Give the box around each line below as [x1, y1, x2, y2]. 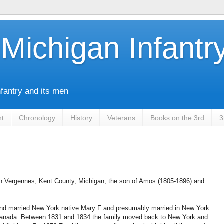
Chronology [19, 113, 55, 122]
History [70, 113, 92, 122]
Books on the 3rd [150, 113, 204, 122]
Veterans [107, 113, 135, 122]
